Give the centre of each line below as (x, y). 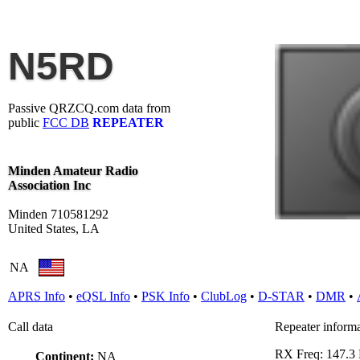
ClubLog (224, 296)
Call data (31, 327)
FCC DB (66, 123)
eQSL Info (103, 296)
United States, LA (54, 229)
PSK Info (166, 296)
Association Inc (49, 185)
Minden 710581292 (58, 214)
